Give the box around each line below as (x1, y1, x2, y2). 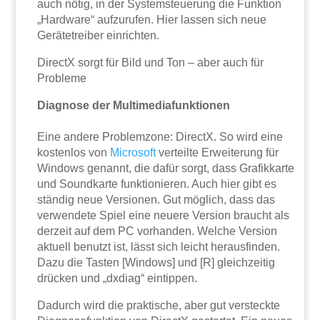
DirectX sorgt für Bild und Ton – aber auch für (37, 56, 264, 69)
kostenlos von (37, 146, 111, 159)
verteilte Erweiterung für (156, 146, 279, 159)
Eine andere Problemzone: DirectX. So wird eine (37, 131, 284, 144)
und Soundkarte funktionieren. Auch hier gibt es (37, 178, 277, 191)
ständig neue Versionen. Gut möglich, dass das (37, 194, 276, 206)
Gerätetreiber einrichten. (37, 29, 160, 42)
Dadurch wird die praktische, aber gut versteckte (37, 299, 281, 312)
